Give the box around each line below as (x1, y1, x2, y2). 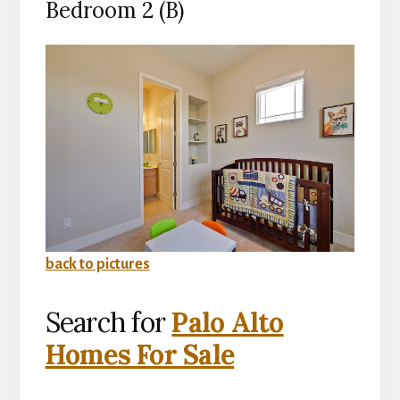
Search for (45, 304, 172, 339)
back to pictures (45, 255, 150, 272)
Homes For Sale (45, 337, 235, 371)
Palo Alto (171, 304, 284, 339)
